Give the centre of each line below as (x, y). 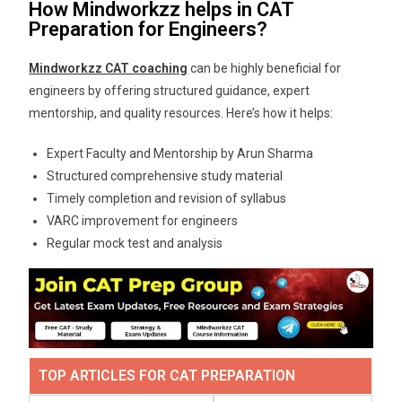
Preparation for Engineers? (149, 30)
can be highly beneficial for (265, 69)
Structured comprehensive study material (165, 176)
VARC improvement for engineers (143, 221)
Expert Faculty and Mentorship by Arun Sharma (180, 154)
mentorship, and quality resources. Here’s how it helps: (181, 114)
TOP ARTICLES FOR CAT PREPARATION (167, 376)
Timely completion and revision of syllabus (167, 199)
